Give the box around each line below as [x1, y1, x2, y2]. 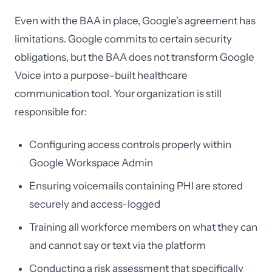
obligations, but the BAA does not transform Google [15, 51, 254, 63]
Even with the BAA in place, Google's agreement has [15, 15, 256, 27]
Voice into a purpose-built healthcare [15, 69, 188, 81]
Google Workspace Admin [29, 157, 153, 169]
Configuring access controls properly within [29, 138, 231, 151]
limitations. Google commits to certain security [15, 33, 232, 45]
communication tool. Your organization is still [15, 87, 222, 100]
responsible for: [15, 106, 87, 118]
